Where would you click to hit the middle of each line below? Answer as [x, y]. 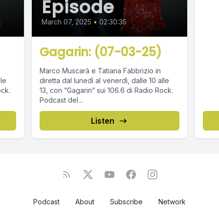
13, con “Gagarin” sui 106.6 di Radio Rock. [107, 90]
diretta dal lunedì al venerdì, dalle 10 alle [105, 81]
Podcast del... [61, 100]
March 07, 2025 [67, 22]
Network [172, 202]
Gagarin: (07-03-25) [101, 52]
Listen [102, 121]
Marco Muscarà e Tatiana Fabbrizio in [100, 71]
